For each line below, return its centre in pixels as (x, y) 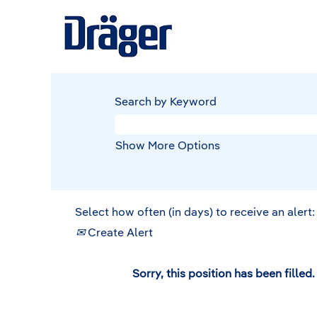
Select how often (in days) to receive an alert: (195, 213)
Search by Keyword (166, 103)
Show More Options (168, 146)
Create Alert (119, 234)
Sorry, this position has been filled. (224, 275)
